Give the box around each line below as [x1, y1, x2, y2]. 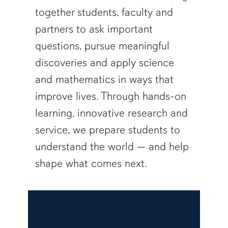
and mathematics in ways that [35, 72, 174, 87]
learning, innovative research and [35, 106, 188, 120]
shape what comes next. [35, 156, 147, 170]
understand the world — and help [35, 139, 189, 154]
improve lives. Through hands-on [35, 89, 186, 103]
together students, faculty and [35, 5, 173, 19]
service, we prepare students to [35, 123, 180, 137]
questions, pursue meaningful [35, 39, 169, 53]
